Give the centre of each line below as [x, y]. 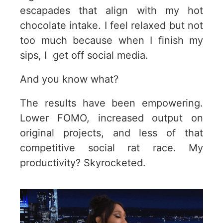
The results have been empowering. [111, 103]
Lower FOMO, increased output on [111, 118]
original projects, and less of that [111, 133]
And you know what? [69, 79]
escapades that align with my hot [111, 10]
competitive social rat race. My [111, 148]
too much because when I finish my [111, 40]
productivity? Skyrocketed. [83, 163]
